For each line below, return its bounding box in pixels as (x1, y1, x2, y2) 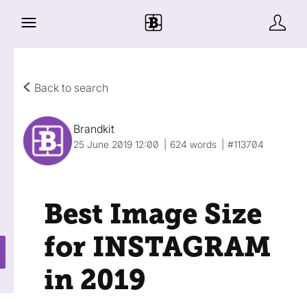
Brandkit (73, 122, 114, 136)
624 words (170, 138, 217, 150)
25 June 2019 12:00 (73, 138, 159, 150)
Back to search (32, 81, 108, 95)
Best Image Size (44, 198, 262, 230)
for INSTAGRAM (44, 231, 271, 263)
